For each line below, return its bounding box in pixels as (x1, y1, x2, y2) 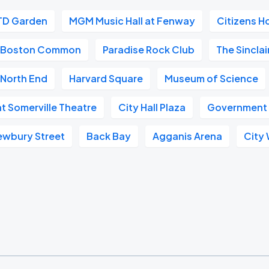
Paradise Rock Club (103, 43, 195, 56)
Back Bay (86, 130, 131, 142)
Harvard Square (69, 72, 144, 85)
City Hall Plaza (118, 101, 186, 113)
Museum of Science (165, 72, 259, 85)
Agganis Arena (153, 130, 223, 142)
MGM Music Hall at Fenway (69, 14, 196, 27)
